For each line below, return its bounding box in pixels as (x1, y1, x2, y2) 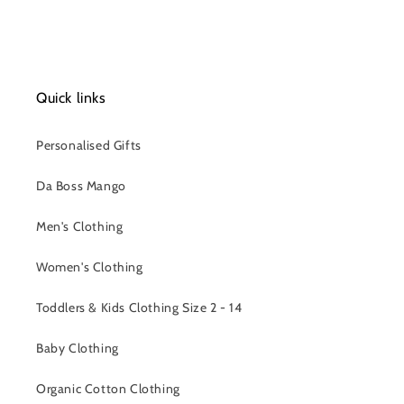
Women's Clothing (36, 259, 143, 275)
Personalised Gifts (36, 137, 142, 153)
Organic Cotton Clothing (36, 381, 180, 397)
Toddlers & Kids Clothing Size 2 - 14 (36, 299, 243, 316)
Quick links (36, 89, 106, 106)
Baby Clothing (36, 340, 119, 356)
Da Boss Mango (36, 178, 126, 194)
